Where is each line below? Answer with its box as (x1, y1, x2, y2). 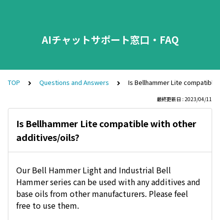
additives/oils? (16, 131, 80, 143)
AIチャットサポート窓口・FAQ (41, 32, 179, 47)
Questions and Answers (39, 78, 109, 87)
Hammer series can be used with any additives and (16, 176, 200, 188)
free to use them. (16, 199, 79, 211)
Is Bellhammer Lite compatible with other (16, 117, 196, 130)
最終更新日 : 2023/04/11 (157, 95, 212, 103)
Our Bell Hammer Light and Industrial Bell (16, 164, 171, 176)
